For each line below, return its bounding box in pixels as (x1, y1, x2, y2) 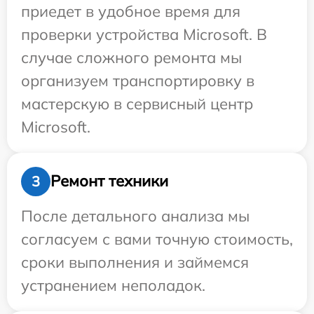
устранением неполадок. (21, 275, 205, 295)
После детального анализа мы (21, 205, 250, 226)
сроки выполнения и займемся (21, 252, 249, 272)
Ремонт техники (50, 171, 168, 191)
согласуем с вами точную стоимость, (21, 228, 293, 249)
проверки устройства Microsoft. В (21, 24, 267, 44)
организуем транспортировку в (21, 70, 254, 90)
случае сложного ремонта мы (21, 47, 242, 67)
